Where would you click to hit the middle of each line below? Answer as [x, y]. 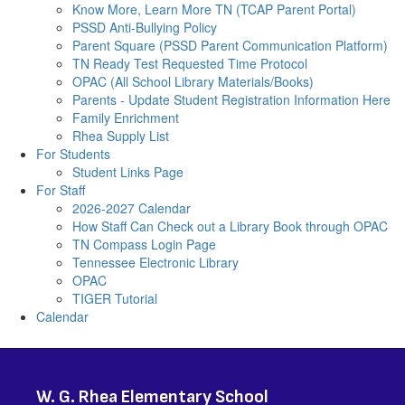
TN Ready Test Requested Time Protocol [190, 63]
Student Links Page [128, 172]
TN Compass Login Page [144, 244]
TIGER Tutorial [115, 298]
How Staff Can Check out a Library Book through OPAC [230, 226]
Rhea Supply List [121, 136]
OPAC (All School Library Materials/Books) [193, 81]
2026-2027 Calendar [132, 208]
